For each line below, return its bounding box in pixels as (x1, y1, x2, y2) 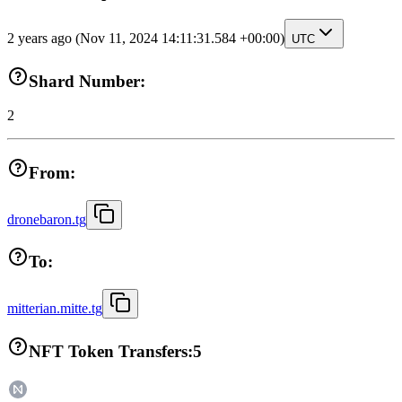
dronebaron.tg (7, 211, 86, 227)
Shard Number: (29, 71, 145, 91)
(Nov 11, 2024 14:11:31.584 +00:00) (75, 30, 284, 46)
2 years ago (7, 30, 75, 46)
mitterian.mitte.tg (7, 301, 102, 317)
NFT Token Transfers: (29, 341, 193, 361)
